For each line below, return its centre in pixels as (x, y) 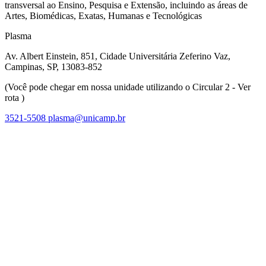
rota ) (15, 97)
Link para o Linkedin (222, 219)
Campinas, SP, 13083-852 (53, 66)
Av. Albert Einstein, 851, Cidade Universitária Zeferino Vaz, (118, 56)
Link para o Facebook (224, 128)
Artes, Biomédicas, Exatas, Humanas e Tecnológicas (104, 15)
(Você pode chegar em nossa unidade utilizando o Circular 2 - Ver (128, 87)
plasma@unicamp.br (87, 118)
